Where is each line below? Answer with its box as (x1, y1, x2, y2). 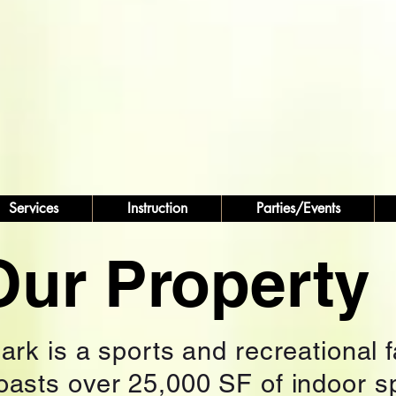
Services (8, 199, 58, 217)
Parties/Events (255, 199, 340, 217)
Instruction (126, 199, 187, 217)
